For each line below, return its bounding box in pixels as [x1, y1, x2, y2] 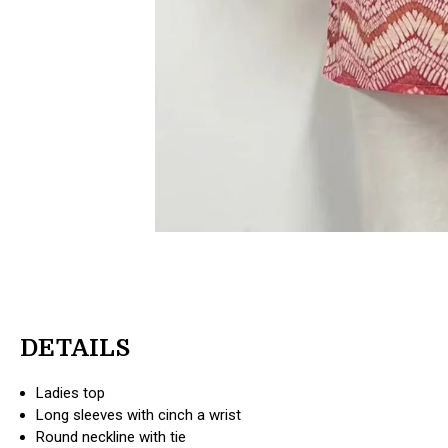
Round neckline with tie [36, 427, 187, 446]
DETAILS [20, 333, 130, 362]
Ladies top [36, 383, 106, 402]
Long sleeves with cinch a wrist [36, 405, 242, 424]
